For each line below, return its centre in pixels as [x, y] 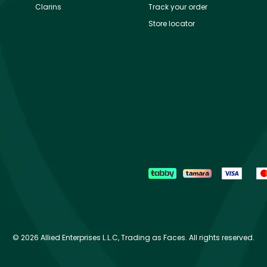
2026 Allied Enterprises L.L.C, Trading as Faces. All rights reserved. [138, 237]
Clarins [48, 7]
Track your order [178, 7]
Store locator [172, 23]
